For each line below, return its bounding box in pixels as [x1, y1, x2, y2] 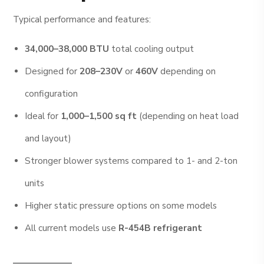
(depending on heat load [137, 110, 239, 123]
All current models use [25, 222, 119, 235]
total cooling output [109, 43, 194, 55]
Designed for [25, 65, 80, 78]
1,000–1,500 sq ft [61, 110, 137, 123]
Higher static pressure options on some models [25, 200, 217, 212]
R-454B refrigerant [118, 222, 203, 235]
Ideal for [25, 110, 61, 123]
